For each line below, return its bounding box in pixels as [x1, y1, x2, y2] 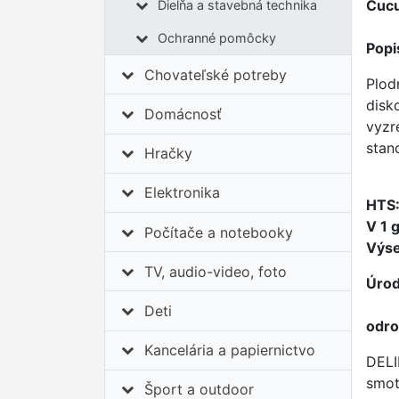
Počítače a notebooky [144, 223, 294, 241]
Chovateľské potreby [144, 65, 288, 84]
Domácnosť [144, 104, 223, 123]
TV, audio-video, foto [144, 262, 288, 281]
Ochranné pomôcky [157, 30, 276, 46]
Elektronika [144, 183, 221, 202]
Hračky [144, 144, 193, 163]
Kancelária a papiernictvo [144, 341, 316, 360]
